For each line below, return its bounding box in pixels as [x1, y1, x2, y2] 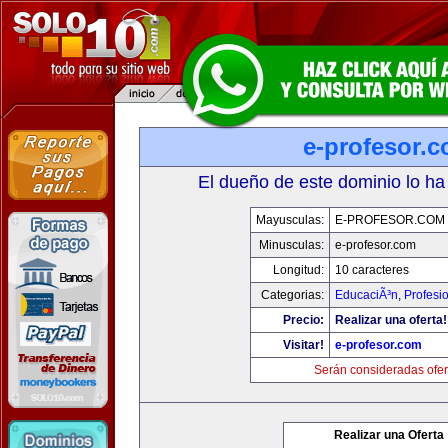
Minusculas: [258, 238, 324, 252]
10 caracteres [334, 263, 409, 277]
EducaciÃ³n [334, 288, 398, 302]
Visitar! [282, 338, 324, 352]
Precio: [282, 313, 324, 327]
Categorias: [260, 288, 324, 302]
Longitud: [272, 263, 324, 277]
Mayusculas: [255, 213, 324, 227]
